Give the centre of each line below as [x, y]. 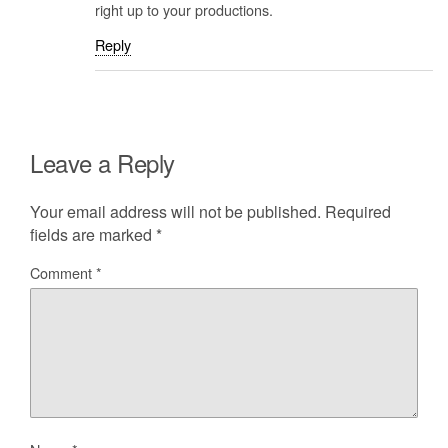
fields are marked [93, 235]
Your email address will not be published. [175, 212]
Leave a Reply [102, 163]
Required [358, 212]
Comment [63, 273]
